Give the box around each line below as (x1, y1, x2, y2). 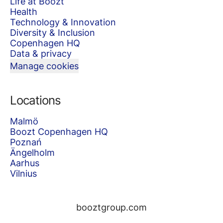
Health (10, 6, 37, 17)
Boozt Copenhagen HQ (10, 126, 108, 137)
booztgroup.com (76, 202, 147, 213)
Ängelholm (10, 147, 55, 158)
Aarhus (10, 158, 39, 168)
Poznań (10, 137, 42, 147)
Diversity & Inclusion (10, 27, 95, 38)
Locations (10, 93, 61, 108)
